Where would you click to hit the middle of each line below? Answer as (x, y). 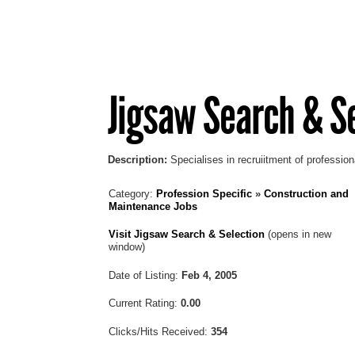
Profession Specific (204, 193)
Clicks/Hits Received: (160, 331)
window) (127, 247)
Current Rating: (145, 303)
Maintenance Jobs (153, 206)
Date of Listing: (145, 275)
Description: (137, 159)
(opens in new (298, 235)
